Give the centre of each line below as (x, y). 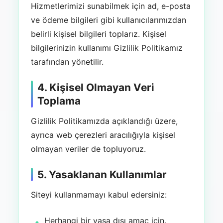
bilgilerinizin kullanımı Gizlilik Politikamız (107, 48)
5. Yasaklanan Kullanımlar (102, 175)
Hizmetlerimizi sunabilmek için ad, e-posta (111, 6)
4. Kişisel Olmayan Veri (96, 88)
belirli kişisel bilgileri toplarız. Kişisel (98, 34)
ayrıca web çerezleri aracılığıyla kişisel (103, 135)
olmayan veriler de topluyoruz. (88, 149)
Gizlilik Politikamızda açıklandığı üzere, (104, 121)
